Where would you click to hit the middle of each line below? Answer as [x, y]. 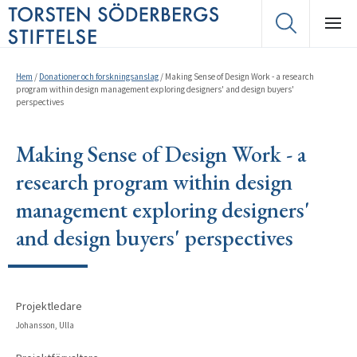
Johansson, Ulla [45, 325]
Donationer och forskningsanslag [99, 76]
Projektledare [49, 306]
